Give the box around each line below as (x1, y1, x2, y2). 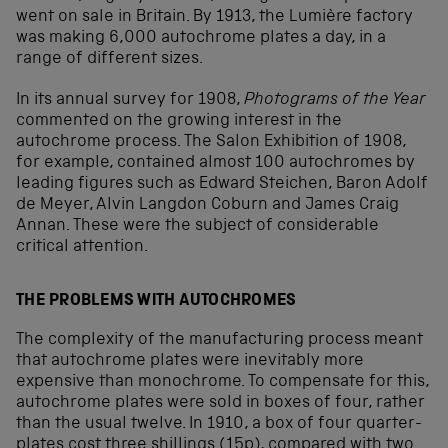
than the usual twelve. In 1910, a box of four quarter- (16, 415, 422, 433)
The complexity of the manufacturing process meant (16, 331, 423, 349)
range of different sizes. (16, 51, 203, 69)
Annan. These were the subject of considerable (16, 218, 379, 236)
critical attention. (16, 239, 148, 257)
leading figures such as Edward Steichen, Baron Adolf (16, 176, 428, 194)
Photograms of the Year (244, 92, 426, 110)
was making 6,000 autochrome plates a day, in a (16, 30, 386, 48)
